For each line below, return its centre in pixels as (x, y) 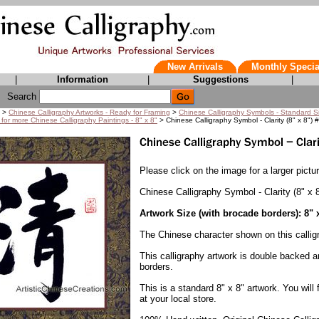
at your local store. (178, 299)
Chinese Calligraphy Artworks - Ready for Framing (89, 112)
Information (82, 79)
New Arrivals (195, 67)
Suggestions (220, 79)
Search (23, 96)
